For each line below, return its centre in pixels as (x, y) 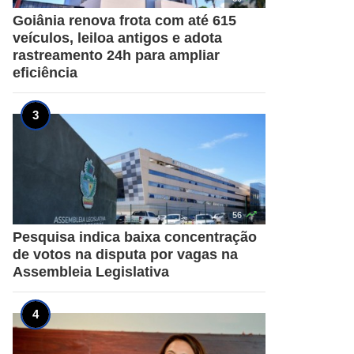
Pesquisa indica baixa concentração (135, 237)
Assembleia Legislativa (91, 271)
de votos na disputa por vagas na (125, 254)
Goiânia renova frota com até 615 (124, 20)
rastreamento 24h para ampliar (116, 55)
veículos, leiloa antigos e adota (117, 38)
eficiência (45, 72)
